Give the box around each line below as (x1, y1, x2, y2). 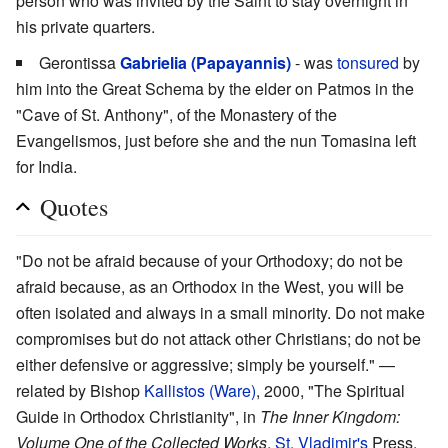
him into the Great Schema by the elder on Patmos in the (16, 77, 414, 101)
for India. (16, 155, 77, 179)
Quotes (40, 191, 108, 224)
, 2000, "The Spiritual (256, 379, 405, 403)
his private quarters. (16, 15, 155, 39)
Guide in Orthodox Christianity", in (16, 405, 260, 429)
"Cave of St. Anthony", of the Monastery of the (16, 103, 337, 127)
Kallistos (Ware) (144, 379, 256, 403)
